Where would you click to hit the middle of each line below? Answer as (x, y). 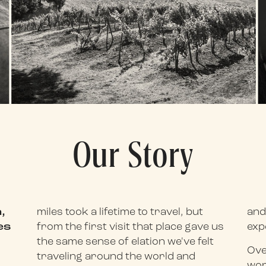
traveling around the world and (116, 256)
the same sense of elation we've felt (126, 242)
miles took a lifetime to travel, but (120, 212)
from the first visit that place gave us (131, 227)
